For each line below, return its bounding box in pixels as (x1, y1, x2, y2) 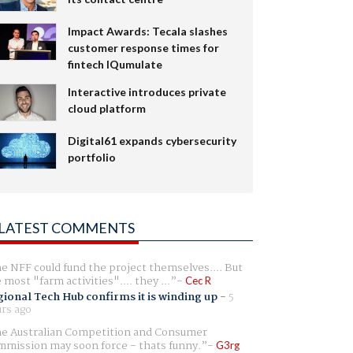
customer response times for (67, 40, 219, 54)
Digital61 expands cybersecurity (67, 133, 236, 147)
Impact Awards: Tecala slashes (67, 24, 228, 38)
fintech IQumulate (67, 57, 162, 71)
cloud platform (67, 101, 146, 115)
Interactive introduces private (67, 84, 226, 98)
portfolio (67, 150, 116, 164)
